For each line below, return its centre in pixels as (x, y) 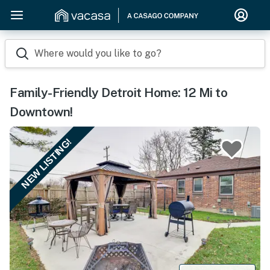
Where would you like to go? (98, 53)
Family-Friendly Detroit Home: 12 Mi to (118, 93)
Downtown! (41, 112)
